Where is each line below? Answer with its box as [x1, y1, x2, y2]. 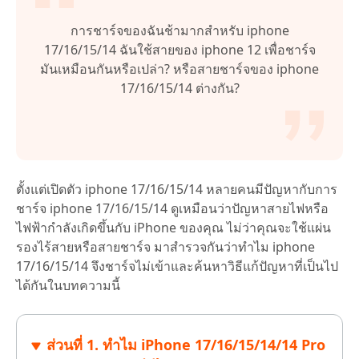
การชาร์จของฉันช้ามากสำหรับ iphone [70, 22, 289, 40]
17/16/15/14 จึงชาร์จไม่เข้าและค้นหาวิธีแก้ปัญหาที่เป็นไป [16, 257, 338, 276]
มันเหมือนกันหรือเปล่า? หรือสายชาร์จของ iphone [40, 60, 319, 79]
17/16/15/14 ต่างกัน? [119, 79, 240, 98]
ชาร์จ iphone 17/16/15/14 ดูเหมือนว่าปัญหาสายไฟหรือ [16, 200, 329, 218]
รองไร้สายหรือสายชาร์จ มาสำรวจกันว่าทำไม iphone [16, 238, 315, 256]
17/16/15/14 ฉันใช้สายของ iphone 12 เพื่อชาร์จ [43, 41, 316, 59]
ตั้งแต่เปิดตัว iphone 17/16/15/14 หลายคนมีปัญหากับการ [16, 180, 337, 199]
